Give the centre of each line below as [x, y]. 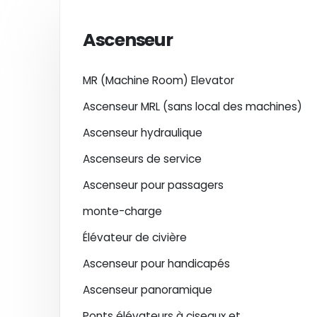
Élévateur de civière [135, 237]
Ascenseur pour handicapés [156, 264]
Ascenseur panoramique [148, 290]
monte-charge [122, 211]
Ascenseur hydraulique [143, 133]
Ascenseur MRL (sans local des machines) [192, 106]
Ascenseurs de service [142, 159]
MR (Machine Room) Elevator [158, 80]
